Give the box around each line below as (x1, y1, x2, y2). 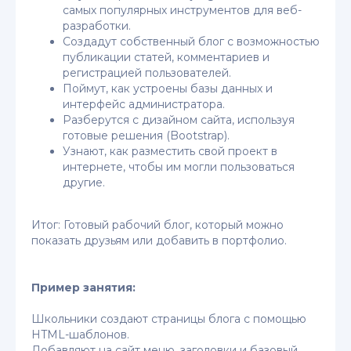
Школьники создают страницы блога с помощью (31, 312, 306, 326)
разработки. (63, 19, 131, 33)
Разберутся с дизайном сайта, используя (63, 113, 295, 127)
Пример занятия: (31, 280, 136, 295)
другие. (63, 175, 105, 190)
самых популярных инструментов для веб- (63, 3, 302, 17)
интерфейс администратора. (63, 97, 225, 111)
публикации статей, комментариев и (63, 50, 270, 64)
